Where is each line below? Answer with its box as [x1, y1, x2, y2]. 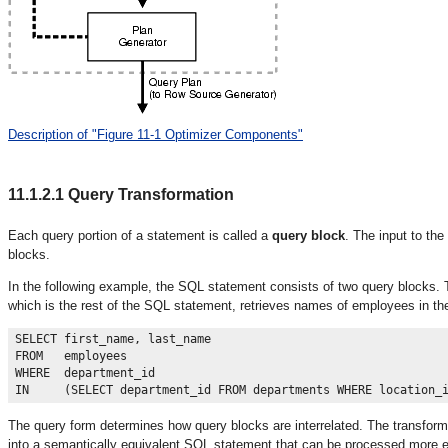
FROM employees [15, 349, 127, 364]
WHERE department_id [15, 366, 162, 381]
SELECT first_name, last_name [15, 332, 211, 347]
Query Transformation [64, 184, 234, 203]
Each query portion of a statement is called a [8, 227, 272, 243]
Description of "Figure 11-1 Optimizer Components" [8, 126, 303, 142]
